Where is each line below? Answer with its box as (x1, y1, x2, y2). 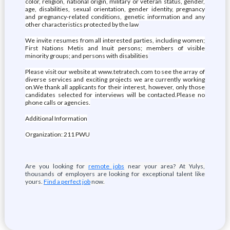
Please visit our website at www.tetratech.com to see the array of (25, 68, 205, 75)
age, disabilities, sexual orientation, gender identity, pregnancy (25, 5, 205, 13)
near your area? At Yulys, (124, 162, 205, 170)
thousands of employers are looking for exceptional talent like (25, 170, 205, 178)
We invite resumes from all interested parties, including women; (25, 36, 205, 44)
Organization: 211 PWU (25, 130, 90, 138)
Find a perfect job (43, 178, 90, 185)
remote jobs (88, 162, 124, 170)
